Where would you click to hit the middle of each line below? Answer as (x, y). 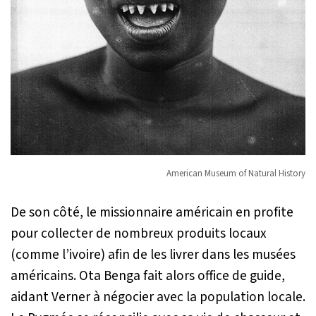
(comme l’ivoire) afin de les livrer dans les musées (153, 254)
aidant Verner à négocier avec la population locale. (158, 297)
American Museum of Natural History (236, 173)
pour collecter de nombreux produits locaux (139, 233)
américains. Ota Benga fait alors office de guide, (148, 275)
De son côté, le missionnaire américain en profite (152, 212)
